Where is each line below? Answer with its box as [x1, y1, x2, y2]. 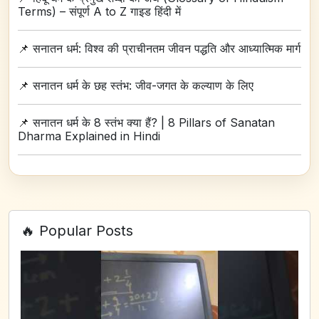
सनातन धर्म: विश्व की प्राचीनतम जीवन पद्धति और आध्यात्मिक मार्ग [33, 41, 300, 56]
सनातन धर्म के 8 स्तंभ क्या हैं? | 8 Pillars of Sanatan [33, 115, 275, 130]
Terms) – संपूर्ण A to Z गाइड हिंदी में [18, 4, 181, 19]
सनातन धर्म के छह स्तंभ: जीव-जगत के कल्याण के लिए [33, 78, 253, 93]
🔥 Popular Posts [21, 221, 133, 239]
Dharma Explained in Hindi [18, 128, 160, 143]
